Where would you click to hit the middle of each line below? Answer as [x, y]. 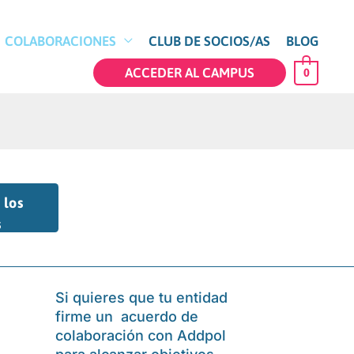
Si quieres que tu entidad [141, 297]
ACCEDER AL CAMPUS [190, 73]
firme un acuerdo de [126, 316]
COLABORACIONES [60, 41]
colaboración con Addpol [140, 335]
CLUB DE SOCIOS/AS [209, 41]
